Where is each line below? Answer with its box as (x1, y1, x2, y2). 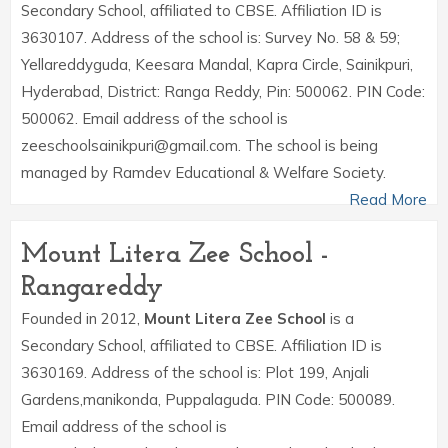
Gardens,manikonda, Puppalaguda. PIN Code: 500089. (21, 390, 395, 409)
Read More (349, 190, 427, 209)
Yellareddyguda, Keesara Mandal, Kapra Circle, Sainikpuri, (21, 55, 413, 74)
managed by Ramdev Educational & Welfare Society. (21, 163, 386, 182)
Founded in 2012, (21, 309, 144, 328)
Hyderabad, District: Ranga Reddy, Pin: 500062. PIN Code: (21, 82, 425, 101)
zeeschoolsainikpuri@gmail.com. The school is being (21, 136, 378, 155)
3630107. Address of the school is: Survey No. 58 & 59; (21, 28, 400, 47)
